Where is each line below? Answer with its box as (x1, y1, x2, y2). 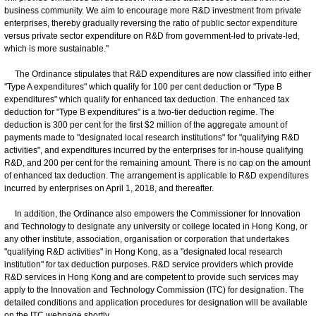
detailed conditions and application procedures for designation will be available (4, 297, 308, 308)
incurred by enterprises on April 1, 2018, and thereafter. (4, 183, 214, 193)
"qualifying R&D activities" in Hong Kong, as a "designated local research (4, 246, 283, 257)
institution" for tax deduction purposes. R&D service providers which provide (4, 259, 293, 269)
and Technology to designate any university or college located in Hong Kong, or (4, 221, 308, 231)
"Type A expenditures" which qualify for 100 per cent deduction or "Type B (4, 81, 282, 92)
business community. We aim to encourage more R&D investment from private (4, 5, 301, 16)
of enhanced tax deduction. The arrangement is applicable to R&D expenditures (4, 170, 309, 181)
